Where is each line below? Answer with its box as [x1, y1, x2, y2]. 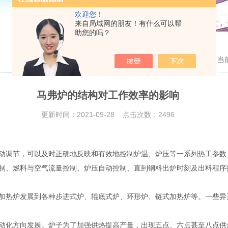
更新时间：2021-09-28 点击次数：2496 [41, 110, 175, 119]
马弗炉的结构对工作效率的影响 [36, 90, 179, 101]
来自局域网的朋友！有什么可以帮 [75, 19, 182, 27]
